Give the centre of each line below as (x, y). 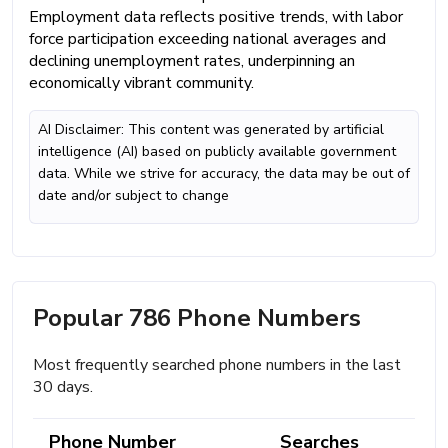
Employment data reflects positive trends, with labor (216, 16)
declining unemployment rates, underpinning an (192, 60)
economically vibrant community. (141, 82)
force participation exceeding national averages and (207, 38)
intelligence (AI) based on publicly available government (217, 151)
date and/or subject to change (133, 195)
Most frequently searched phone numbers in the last (217, 364)
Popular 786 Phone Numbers (197, 317)
